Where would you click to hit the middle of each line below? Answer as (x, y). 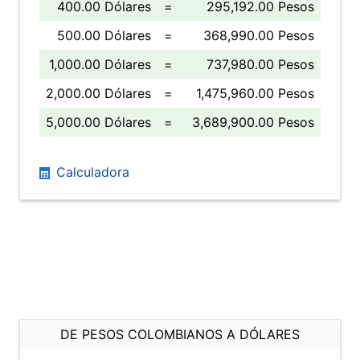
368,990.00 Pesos (259, 35)
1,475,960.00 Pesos (255, 93)
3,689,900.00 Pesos (253, 122)
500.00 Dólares (104, 35)
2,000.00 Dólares (98, 93)
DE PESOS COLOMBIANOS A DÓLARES (180, 334)
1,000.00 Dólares (100, 64)
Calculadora (91, 172)
